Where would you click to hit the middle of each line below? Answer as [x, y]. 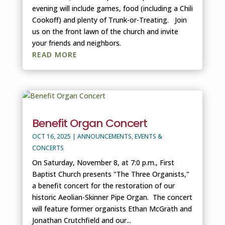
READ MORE [54, 55]
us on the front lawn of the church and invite [105, 32]
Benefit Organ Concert [89, 124]
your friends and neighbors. [76, 43]
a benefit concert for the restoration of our [103, 186]
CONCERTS [48, 148]
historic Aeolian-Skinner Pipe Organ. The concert [112, 197]
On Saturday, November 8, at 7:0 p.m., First [103, 163]
